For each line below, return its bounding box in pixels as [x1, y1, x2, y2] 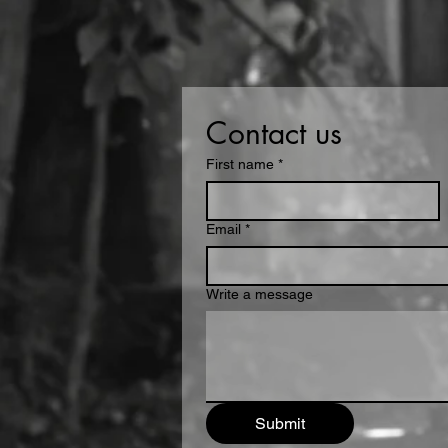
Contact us [206, 113, 342, 153]
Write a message [206, 286, 313, 302]
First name [206, 156, 274, 172]
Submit [255, 414, 305, 433]
